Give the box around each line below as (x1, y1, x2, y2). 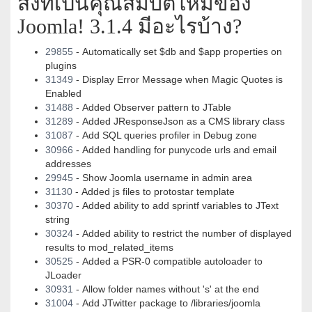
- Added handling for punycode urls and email (73, 144, 276, 156)
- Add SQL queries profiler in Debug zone (73, 130, 257, 141)
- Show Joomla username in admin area (73, 172, 252, 184)
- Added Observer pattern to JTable (73, 102, 231, 114)
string (45, 214, 70, 226)
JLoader (45, 270, 81, 281)
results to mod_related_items (45, 242, 173, 253)
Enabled (45, 88, 81, 100)
